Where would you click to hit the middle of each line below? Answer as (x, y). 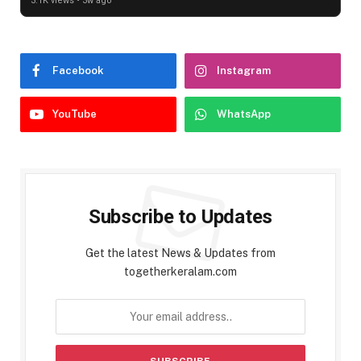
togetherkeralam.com (180, 272)
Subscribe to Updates (180, 217)
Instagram (244, 71)
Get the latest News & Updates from (180, 253)
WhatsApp (244, 114)
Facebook (78, 71)
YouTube (75, 114)
